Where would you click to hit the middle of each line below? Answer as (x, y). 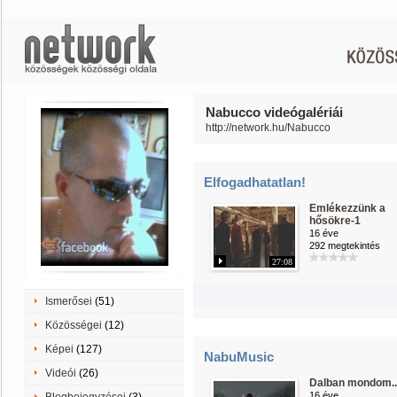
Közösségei (74, 325)
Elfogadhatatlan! (255, 182)
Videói (61, 373)
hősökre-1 (335, 221)
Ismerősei (69, 301)
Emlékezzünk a (347, 208)
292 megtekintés (345, 245)
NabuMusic (239, 357)
